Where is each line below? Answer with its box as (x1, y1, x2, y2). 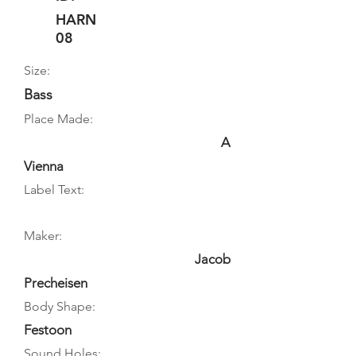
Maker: (24, 228, 62, 243)
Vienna (24, 158, 64, 174)
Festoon (24, 322, 72, 338)
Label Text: (24, 182, 84, 197)
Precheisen (24, 275, 87, 291)
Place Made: (24, 111, 93, 126)
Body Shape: (24, 299, 95, 314)
